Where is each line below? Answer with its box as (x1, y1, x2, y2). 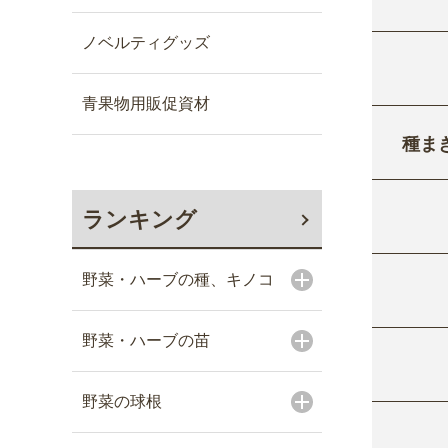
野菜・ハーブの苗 (82, 332, 210, 349)
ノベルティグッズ (82, 34, 210, 51)
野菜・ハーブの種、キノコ (82, 271, 274, 288)
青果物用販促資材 (82, 95, 210, 112)
